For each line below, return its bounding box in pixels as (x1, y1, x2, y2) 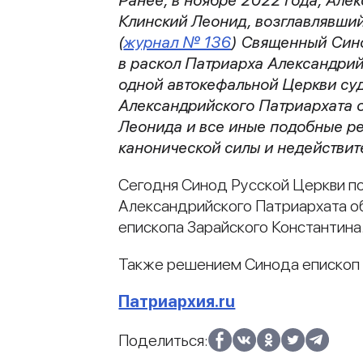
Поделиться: (118, 330, 209, 350)
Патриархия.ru (118, 291, 236, 311)
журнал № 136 (123, 32, 232, 52)
